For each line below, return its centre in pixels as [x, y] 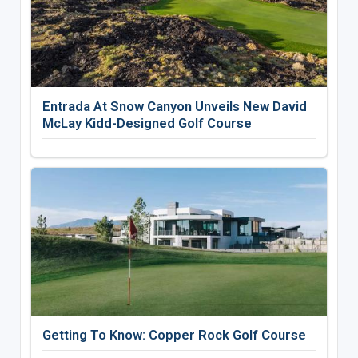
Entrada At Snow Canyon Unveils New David [174, 107]
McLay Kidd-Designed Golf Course [147, 123]
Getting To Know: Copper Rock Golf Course [174, 335]
